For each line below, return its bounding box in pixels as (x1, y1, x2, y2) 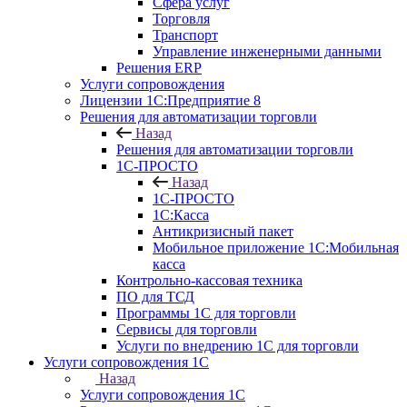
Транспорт (153, 27, 218, 43)
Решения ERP (116, 60, 202, 75)
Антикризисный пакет (153, 223, 293, 239)
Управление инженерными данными (153, 44, 382, 59)
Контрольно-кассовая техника (116, 273, 303, 288)
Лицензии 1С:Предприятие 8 (80, 93, 261, 108)
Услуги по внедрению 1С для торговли (116, 338, 359, 353)
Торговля (153, 11, 210, 26)
